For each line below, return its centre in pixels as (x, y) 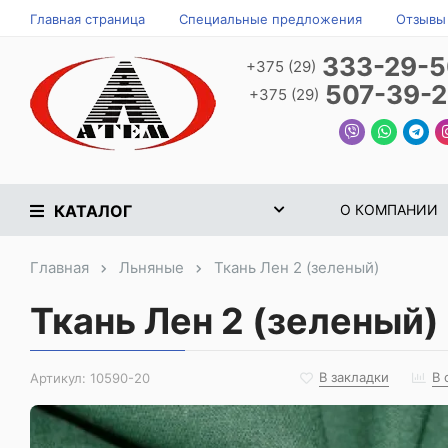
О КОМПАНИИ (389, 209)
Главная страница (87, 18)
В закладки (354, 377)
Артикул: (58, 378)
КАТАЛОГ (93, 210)
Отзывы (421, 18)
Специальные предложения (270, 18)
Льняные (151, 267)
